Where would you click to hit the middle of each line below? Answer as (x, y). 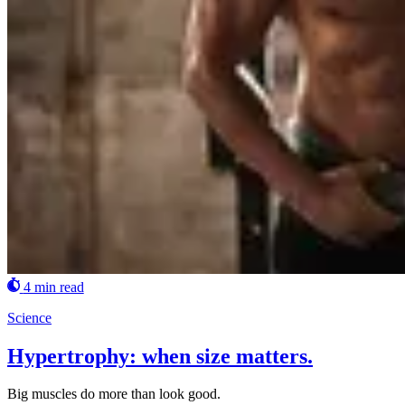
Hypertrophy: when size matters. (160, 356)
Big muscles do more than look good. (114, 394)
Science (29, 317)
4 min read (53, 287)
